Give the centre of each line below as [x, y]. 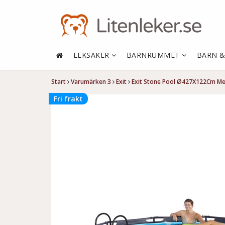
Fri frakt [68, 99]
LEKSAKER [92, 55]
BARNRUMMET [154, 55]
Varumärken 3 [91, 82]
